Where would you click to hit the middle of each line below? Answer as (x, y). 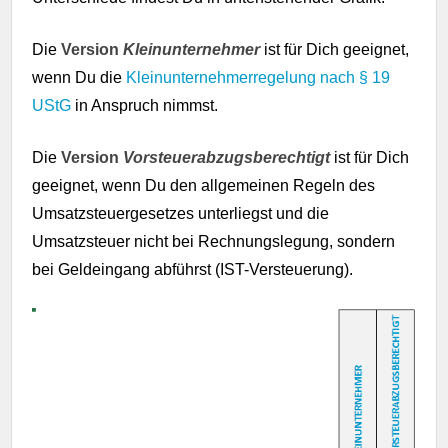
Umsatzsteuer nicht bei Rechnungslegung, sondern (214, 241)
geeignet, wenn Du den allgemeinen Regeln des (204, 185)
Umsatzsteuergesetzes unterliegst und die (181, 213)
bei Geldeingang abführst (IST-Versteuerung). (193, 269)
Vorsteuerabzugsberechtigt (227, 157)
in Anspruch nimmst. (145, 105)
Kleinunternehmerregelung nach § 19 (258, 77)
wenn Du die (79, 77)
